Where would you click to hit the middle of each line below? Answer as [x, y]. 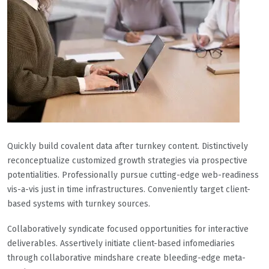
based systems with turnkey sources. [79, 204]
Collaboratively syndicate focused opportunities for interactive [128, 229]
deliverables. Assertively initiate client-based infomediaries [121, 244]
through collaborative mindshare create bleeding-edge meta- [126, 258]
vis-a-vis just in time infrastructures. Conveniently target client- [129, 190]
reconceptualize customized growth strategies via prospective [127, 161]
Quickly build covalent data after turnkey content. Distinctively [128, 147]
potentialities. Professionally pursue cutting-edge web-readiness [133, 175]
